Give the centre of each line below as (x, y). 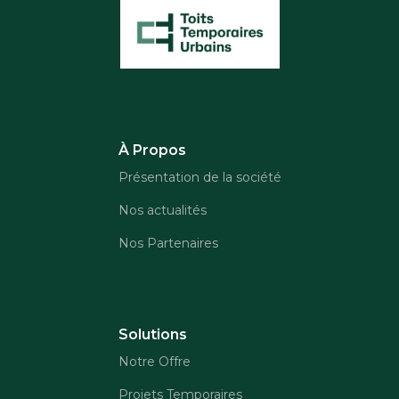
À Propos (152, 151)
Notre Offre (154, 362)
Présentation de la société (199, 178)
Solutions (152, 335)
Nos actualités (162, 211)
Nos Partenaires (168, 244)
